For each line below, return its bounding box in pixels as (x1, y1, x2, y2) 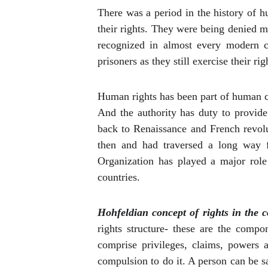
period (154, 7, 182, 19)
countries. (98, 171, 141, 183)
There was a (98, 7, 151, 19)
